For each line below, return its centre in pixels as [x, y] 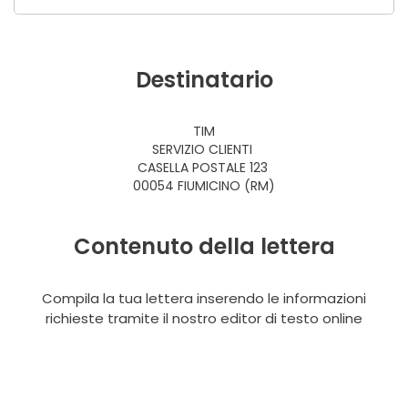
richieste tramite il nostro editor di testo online [204, 318]
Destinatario [204, 80]
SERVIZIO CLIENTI [204, 149]
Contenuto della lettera [204, 246]
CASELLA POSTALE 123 [204, 168]
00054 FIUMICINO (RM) [204, 186]
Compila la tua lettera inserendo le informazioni [204, 298]
